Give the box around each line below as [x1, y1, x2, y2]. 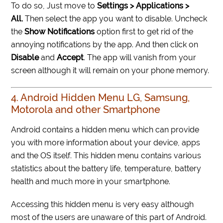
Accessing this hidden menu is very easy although [11, 200, 194, 210]
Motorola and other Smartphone [11, 104, 161, 116]
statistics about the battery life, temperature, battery [11, 164, 202, 174]
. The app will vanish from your [84, 53, 197, 63]
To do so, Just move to [11, 1, 98, 11]
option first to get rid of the [97, 27, 194, 37]
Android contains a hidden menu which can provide [11, 125, 200, 135]
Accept [57, 53, 84, 63]
